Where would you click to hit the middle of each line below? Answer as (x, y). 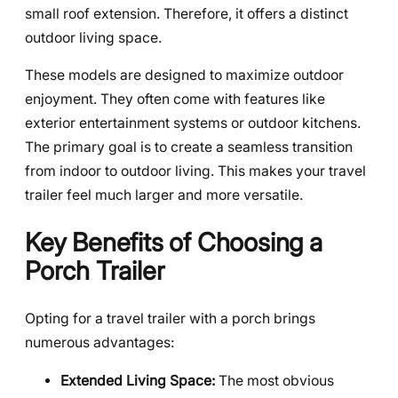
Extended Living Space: (138, 380)
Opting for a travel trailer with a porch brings (170, 318)
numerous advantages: (99, 342)
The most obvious (275, 380)
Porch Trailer (95, 271)
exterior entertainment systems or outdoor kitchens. (193, 123)
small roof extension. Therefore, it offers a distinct (187, 13)
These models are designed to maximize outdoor (184, 76)
